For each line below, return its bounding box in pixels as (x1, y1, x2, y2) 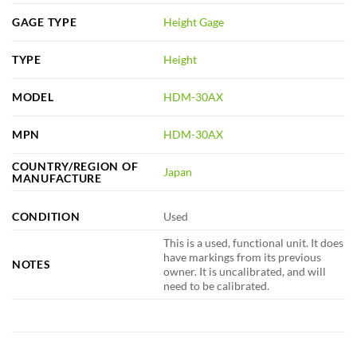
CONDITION (12, 209, 80, 223)
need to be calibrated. (163, 278, 270, 292)
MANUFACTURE (12, 171, 102, 185)
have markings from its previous (163, 249, 322, 264)
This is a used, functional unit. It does (163, 235, 344, 249)
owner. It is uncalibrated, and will (163, 264, 327, 278)
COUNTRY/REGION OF (12, 159, 139, 173)
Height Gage (163, 15, 225, 29)
